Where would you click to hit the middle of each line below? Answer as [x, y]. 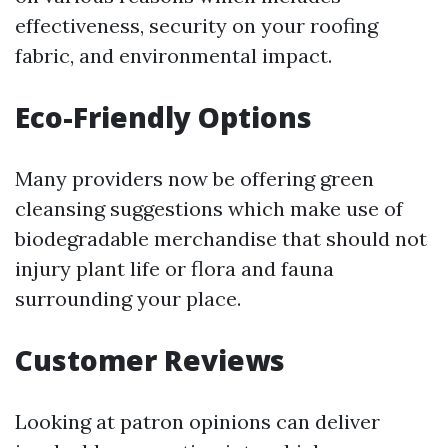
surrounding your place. [128, 298]
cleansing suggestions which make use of [209, 208]
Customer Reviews [150, 360]
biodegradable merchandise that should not [221, 238]
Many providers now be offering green [194, 178]
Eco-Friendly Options [163, 117]
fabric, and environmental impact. [173, 55]
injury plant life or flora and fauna [174, 268]
